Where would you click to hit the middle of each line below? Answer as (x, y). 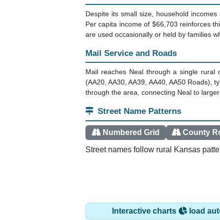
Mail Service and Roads (131, 54)
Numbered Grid (131, 133)
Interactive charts (145, 211)
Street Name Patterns (139, 111)
